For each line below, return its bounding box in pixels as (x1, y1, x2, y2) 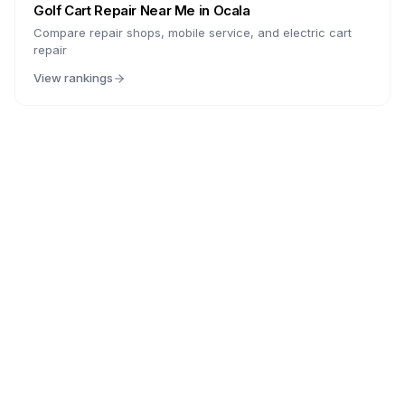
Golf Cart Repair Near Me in (33, 2, 213, 19)
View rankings (33, 71, 113, 85)
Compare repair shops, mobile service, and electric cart (33, 25, 352, 40)
